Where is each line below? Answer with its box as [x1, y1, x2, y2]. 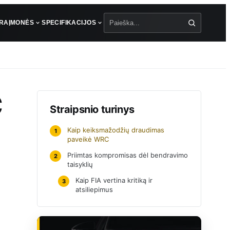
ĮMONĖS [8, 19, 34, 26]
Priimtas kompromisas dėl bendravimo [67, 151, 188, 159]
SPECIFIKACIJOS [42, 19, 96, 26]
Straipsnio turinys [50, 103, 135, 116]
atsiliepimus [75, 185, 113, 194]
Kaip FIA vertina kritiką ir [75, 176, 152, 184]
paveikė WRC [67, 135, 109, 143]
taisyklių [67, 160, 93, 168]
